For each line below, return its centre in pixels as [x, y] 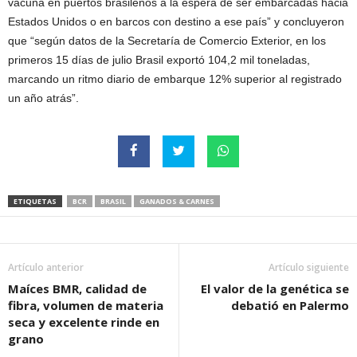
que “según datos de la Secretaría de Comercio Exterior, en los [167, 41]
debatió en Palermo [290, 306]
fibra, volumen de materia [86, 306]
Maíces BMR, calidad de [77, 289]
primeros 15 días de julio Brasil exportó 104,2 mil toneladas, [159, 60]
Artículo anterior [46, 268]
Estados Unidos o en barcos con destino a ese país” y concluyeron [176, 22]
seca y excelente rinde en [84, 322]
